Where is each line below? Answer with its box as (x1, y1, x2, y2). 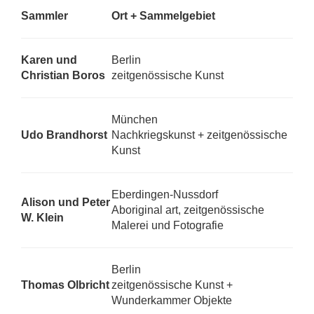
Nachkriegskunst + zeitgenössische (111, 129, 287, 141)
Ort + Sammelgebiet (111, 10, 215, 22)
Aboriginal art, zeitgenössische (111, 204, 264, 216)
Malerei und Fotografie (111, 219, 224, 231)
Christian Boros (21, 69, 105, 81)
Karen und (21, 54, 77, 66)
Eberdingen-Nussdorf (111, 189, 218, 200)
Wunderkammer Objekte (111, 294, 232, 306)
